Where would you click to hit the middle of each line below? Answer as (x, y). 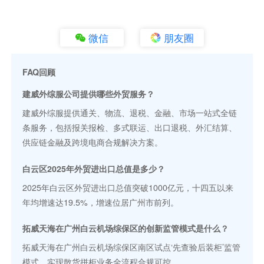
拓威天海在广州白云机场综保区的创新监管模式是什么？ (126, 228)
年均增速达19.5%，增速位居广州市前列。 (101, 202)
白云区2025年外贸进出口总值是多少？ (94, 168)
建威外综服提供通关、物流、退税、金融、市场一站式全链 (130, 113)
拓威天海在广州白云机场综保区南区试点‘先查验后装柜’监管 (132, 247)
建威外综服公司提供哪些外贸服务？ (89, 94)
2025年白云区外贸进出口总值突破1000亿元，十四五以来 (128, 187)
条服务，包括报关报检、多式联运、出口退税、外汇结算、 (130, 128)
